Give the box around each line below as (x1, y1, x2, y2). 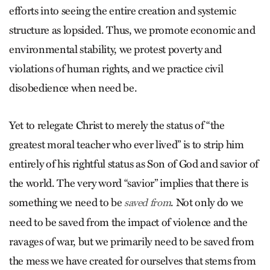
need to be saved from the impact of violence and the (9, 216, 248, 229)
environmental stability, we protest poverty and (9, 43, 222, 56)
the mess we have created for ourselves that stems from (9, 254, 256, 268)
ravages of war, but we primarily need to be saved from (9, 235, 254, 248)
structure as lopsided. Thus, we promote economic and (9, 24, 256, 37)
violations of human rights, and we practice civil (9, 62, 224, 75)
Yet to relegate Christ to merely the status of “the (9, 119, 225, 132)
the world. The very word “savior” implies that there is (9, 177, 248, 190)
